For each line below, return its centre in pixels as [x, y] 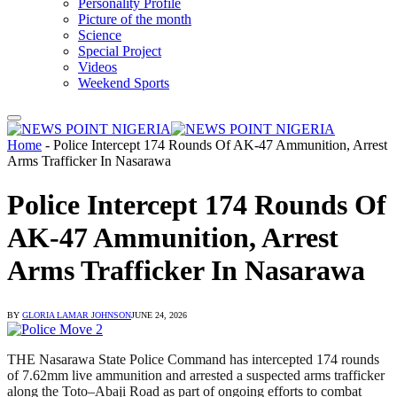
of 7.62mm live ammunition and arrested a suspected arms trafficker [196, 376]
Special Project [120, 51]
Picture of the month [135, 19]
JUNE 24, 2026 [159, 315]
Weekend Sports [124, 83]
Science [100, 35]
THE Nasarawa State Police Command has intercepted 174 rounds [193, 360]
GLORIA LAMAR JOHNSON [77, 315]
